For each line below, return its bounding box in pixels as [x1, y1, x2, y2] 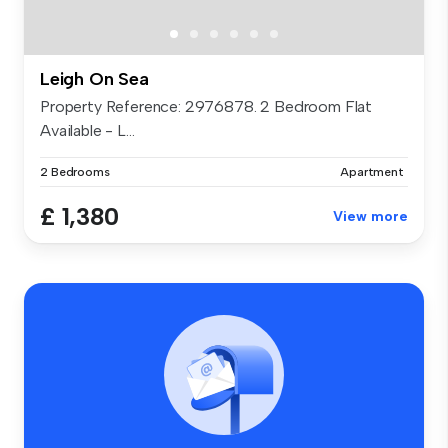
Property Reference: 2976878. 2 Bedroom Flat [40, 97, 373, 117]
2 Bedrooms [40, 165, 110, 180]
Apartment [340, 165, 404, 180]
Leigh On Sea [40, 68, 149, 91]
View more [333, 208, 408, 226]
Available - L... [40, 121, 135, 141]
